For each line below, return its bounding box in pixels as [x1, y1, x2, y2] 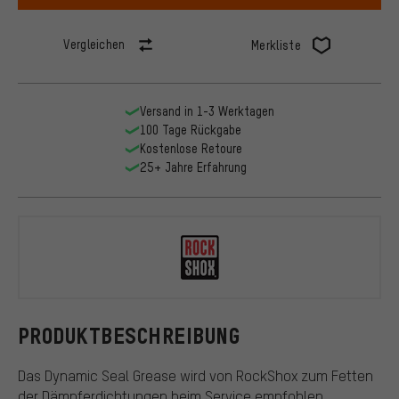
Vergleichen [63, 37, 126, 53]
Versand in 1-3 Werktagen [139, 103, 274, 119]
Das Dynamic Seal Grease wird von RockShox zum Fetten [18, 365, 373, 385]
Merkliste [251, 37, 301, 53]
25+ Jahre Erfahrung [139, 159, 247, 175]
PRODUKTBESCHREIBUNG [18, 323, 240, 348]
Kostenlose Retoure [139, 141, 242, 157]
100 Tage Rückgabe [139, 122, 241, 138]
